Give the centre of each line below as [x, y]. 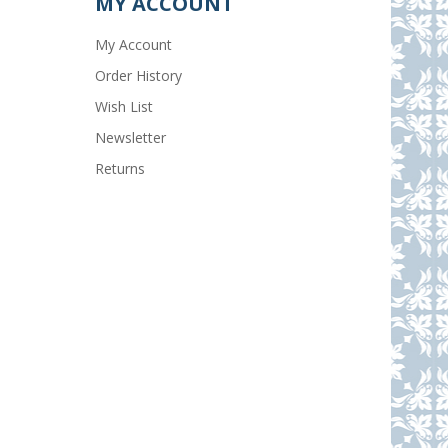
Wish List [124, 107]
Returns [120, 169]
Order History [139, 76]
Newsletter [131, 138]
